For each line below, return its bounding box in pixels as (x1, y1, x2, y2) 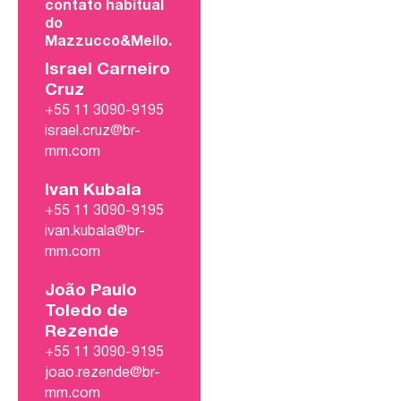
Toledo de (45, 303, 128, 320)
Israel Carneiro (45, 62, 170, 79)
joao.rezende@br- (45, 367, 160, 380)
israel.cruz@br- (45, 125, 141, 139)
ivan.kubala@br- (45, 226, 145, 239)
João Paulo (45, 283, 137, 300)
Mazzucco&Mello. (45, 36, 172, 49)
